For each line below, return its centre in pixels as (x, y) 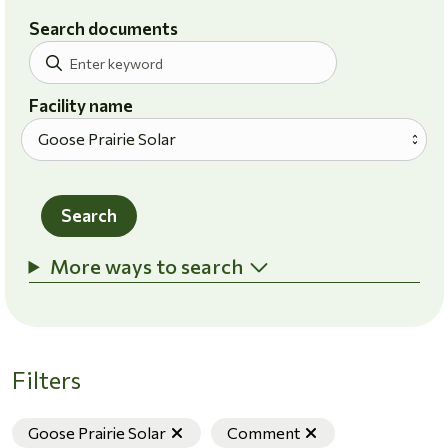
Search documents (103, 28)
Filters (46, 379)
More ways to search (146, 265)
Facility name (80, 105)
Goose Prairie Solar (97, 432)
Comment (263, 432)
